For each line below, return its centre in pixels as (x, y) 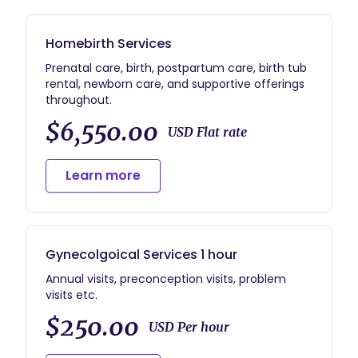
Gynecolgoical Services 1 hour (141, 255)
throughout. (79, 100)
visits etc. (72, 295)
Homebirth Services (109, 44)
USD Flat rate (207, 132)
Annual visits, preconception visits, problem (166, 279)
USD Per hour (189, 327)
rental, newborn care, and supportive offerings (175, 84)
